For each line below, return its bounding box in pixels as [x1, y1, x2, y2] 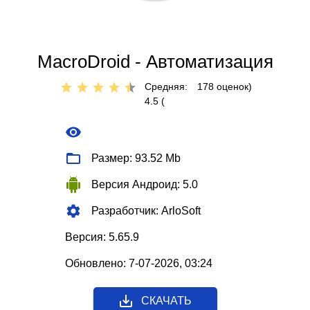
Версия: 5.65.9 [65, 231, 139, 244]
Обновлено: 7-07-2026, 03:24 [65, 257, 212, 270]
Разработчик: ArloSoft [91, 205, 201, 217]
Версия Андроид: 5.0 [91, 179, 198, 191]
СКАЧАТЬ [140, 295, 192, 307]
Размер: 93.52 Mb [91, 152, 181, 165]
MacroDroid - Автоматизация [37, 51, 273, 73]
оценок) [214, 81, 252, 93]
